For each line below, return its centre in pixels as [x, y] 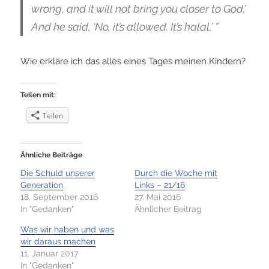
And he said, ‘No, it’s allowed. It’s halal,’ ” [125, 27]
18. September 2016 [59, 197]
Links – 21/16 [160, 185]
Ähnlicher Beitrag [168, 209]
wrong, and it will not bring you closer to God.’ [139, 9]
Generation [42, 185]
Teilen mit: [38, 95]
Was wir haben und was [68, 230]
